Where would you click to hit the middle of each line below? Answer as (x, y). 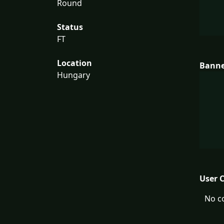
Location (74, 63)
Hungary (73, 75)
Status (70, 27)
